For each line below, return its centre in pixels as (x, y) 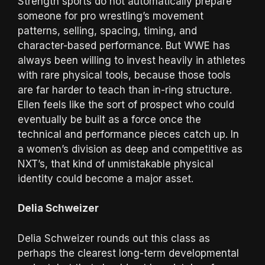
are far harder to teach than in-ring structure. (125, 90)
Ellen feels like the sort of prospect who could (126, 104)
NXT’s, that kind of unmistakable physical (116, 164)
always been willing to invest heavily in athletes (132, 60)
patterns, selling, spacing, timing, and (107, 30)
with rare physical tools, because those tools (124, 75)
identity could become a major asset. (106, 178)
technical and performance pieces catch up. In (128, 134)
